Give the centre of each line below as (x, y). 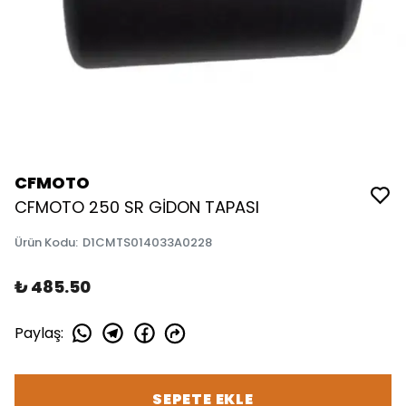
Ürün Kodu (45, 242)
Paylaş (38, 333)
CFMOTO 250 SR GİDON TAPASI (137, 207)
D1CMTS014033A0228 (147, 242)
